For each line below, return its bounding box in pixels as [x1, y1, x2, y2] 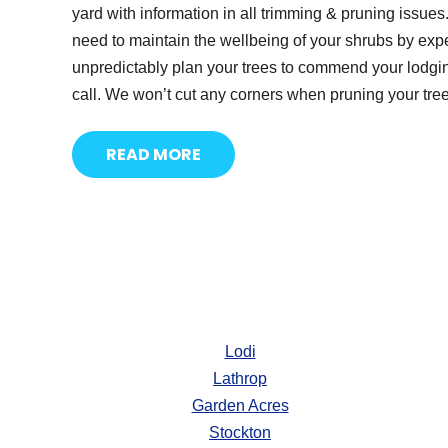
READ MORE [106, 143, 201, 167]
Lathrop [213, 370, 267, 388]
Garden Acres [191, 397, 289, 415]
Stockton [209, 424, 271, 442]
